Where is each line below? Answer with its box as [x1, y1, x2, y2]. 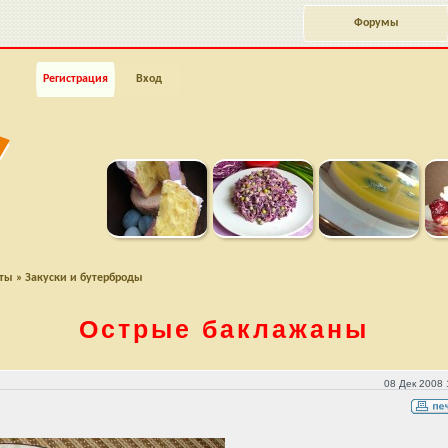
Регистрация [43, 73, 108, 85]
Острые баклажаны [79, 315, 369, 343]
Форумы [353, 17, 399, 29]
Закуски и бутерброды [25, 272, 143, 284]
